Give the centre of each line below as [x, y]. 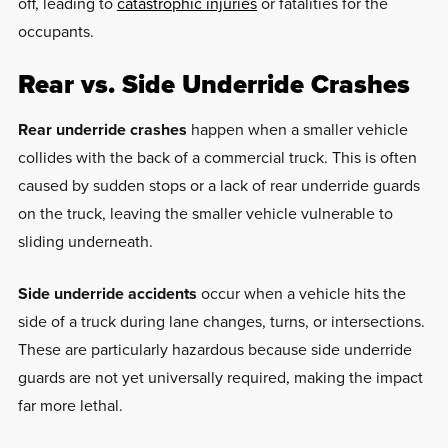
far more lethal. [72, 405]
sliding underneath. [87, 241]
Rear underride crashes [102, 129]
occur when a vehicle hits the [301, 293]
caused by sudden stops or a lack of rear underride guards [218, 185]
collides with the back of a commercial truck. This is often [217, 157]
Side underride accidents [107, 293]
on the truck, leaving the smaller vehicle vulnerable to [205, 213]
